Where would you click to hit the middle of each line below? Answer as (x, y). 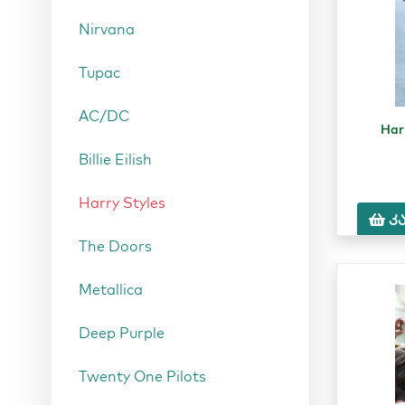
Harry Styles (122, 202)
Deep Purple (122, 333)
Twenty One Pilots (142, 376)
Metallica (111, 289)
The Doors (115, 246)
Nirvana (107, 29)
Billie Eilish (115, 159)
